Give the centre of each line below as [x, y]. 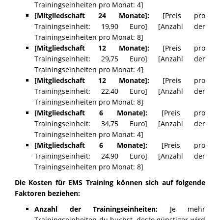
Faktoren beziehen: [47, 193]
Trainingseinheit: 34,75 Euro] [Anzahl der [120, 124]
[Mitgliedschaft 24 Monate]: [92, 16]
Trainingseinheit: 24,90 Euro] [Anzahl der [120, 156]
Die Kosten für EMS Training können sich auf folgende [110, 183]
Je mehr [181, 209]
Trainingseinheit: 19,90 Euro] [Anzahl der [120, 27]
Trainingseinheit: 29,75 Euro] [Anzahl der [120, 59]
